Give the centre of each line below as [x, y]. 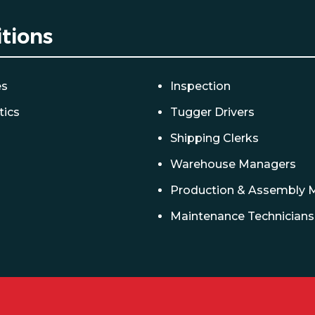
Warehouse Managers [233, 164]
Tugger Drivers [212, 112]
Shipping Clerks [214, 138]
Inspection [200, 86]
